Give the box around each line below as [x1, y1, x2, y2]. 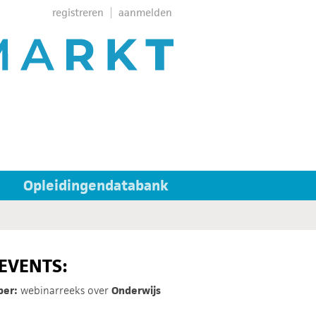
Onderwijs [111, 284, 161, 297]
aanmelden [119, 6, 172, 19]
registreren [52, 6, 104, 19]
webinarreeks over [18, 284, 111, 297]
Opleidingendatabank [23, 176, 169, 195]
